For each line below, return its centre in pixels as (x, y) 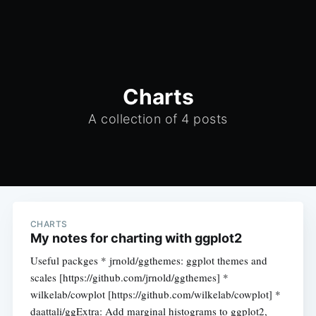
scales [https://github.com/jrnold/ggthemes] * (129, 278)
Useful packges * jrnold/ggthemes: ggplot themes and (148, 261)
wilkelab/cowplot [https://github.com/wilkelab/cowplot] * (155, 294)
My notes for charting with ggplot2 (136, 238)
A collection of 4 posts (158, 119)
